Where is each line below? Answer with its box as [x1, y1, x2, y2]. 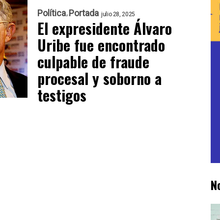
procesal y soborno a [37, 67, 162, 89]
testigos [37, 83, 86, 106]
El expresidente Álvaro [37, 17, 172, 39]
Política [37, 7, 66, 18]
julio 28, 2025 [101, 10, 135, 18]
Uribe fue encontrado [37, 33, 165, 56]
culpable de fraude [37, 50, 149, 73]
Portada [69, 7, 99, 18]
